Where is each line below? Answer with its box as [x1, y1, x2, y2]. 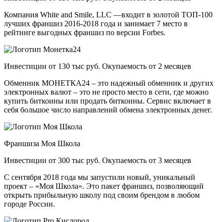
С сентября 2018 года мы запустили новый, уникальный [4, 173, 195, 182]
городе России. [4, 200, 55, 209]
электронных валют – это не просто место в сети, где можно [4, 88, 209, 97]
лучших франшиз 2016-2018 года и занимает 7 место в [4, 19, 188, 28]
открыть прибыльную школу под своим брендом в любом [4, 191, 200, 200]
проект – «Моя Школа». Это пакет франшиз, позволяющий [4, 182, 204, 191]
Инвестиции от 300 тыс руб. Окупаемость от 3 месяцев [4, 156, 191, 165]
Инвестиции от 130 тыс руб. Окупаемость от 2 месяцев [4, 62, 191, 71]
